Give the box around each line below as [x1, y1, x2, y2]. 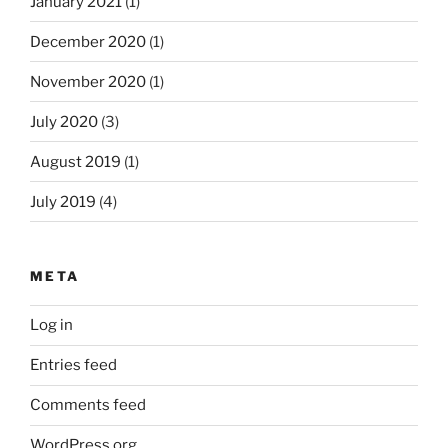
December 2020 [30, 32, 146, 51]
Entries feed [30, 356, 117, 374]
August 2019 [30, 152, 121, 171]
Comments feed [30, 396, 146, 414]
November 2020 [30, 72, 146, 91]
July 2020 [30, 112, 98, 131]
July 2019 [30, 192, 96, 211]
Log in [30, 316, 73, 334]
